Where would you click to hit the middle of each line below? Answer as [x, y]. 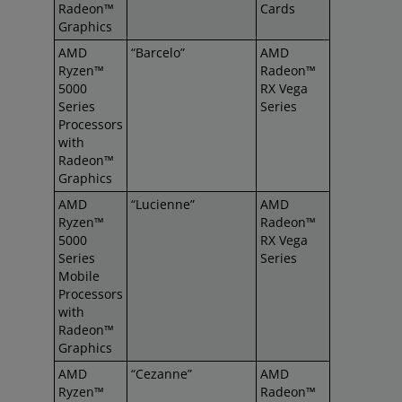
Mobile [79, 276]
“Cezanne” [162, 374]
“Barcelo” [158, 52]
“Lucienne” [163, 204]
